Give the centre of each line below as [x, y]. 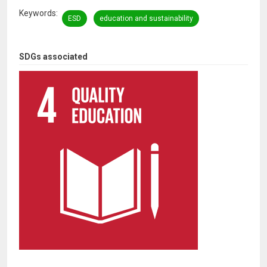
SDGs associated [53, 57]
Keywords [38, 13]
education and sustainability [146, 19]
